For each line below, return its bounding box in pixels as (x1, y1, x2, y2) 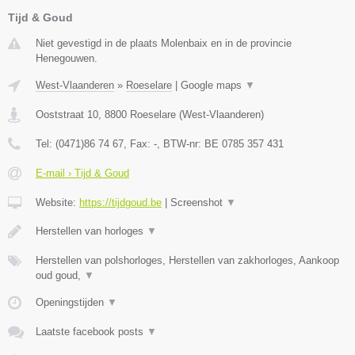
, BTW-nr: (157, 137, 204, 150)
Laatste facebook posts (36, 325, 147, 338)
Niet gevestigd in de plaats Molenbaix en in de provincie (36, 36, 292, 49)
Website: (36, 196, 79, 208)
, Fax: (124, 137, 154, 150)
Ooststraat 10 (36, 108, 98, 120)
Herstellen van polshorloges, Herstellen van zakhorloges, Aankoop (36, 254, 339, 266)
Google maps (181, 78, 245, 91)
